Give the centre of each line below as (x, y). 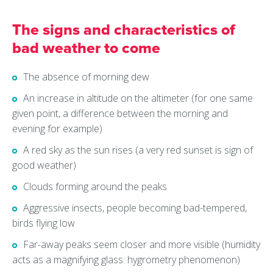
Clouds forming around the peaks (95, 187)
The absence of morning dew (86, 77)
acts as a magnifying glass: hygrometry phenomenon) (126, 260)
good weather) (44, 165)
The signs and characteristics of (124, 30)
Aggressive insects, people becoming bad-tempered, (135, 208)
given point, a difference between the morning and (120, 114)
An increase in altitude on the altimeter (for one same (138, 98)
